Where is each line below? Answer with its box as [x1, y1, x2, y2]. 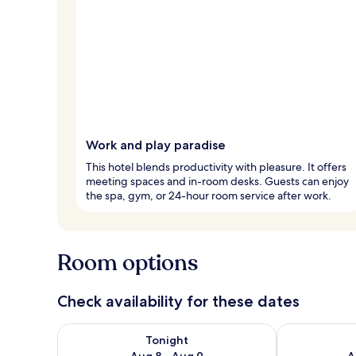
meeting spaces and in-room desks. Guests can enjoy [86, 173, 349, 188]
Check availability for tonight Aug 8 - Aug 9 [56, 322, 306, 339]
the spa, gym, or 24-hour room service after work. [86, 188, 331, 203]
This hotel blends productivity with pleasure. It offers [86, 159, 346, 174]
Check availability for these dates [57, 291, 300, 311]
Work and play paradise [86, 137, 226, 153]
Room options [57, 247, 198, 278]
